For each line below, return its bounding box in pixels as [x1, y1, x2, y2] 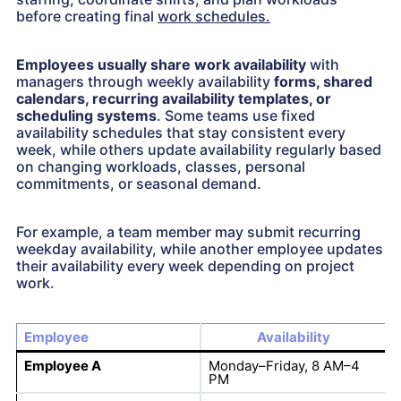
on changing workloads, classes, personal [16, 158, 305, 176]
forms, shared [274, 73, 372, 91]
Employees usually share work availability [16, 55, 306, 74]
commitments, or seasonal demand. [16, 175, 261, 193]
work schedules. [158, 7, 270, 26]
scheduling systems [16, 107, 157, 125]
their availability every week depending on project [16, 257, 354, 276]
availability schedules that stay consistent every [16, 124, 346, 142]
